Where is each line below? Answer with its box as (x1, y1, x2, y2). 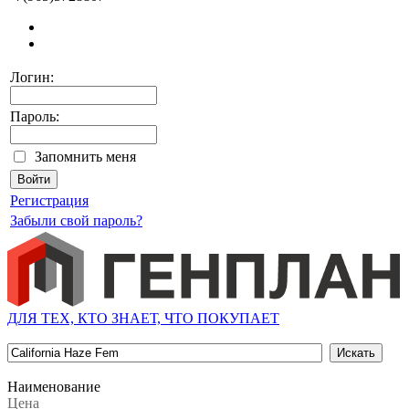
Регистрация (10, 193, 89, 208)
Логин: (10, 69, 54, 85)
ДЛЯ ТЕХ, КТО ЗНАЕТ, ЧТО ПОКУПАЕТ (7, 310, 279, 326)
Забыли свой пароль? (10, 213, 142, 228)
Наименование (7, 379, 100, 394)
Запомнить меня (35, 149, 136, 164)
